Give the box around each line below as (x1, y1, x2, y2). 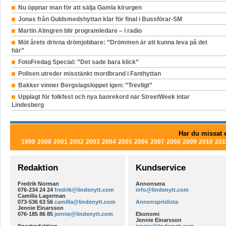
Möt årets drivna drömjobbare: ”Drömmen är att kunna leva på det (18, 39, 207, 46)
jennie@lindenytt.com (54, 211, 113, 217)
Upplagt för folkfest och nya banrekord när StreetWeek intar (18, 93, 190, 101)
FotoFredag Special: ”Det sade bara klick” (18, 59, 139, 66)
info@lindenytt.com (135, 187, 189, 193)
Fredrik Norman (17, 181, 59, 187)
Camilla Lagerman (17, 193, 66, 199)
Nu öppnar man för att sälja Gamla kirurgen (18, 4, 142, 12)
